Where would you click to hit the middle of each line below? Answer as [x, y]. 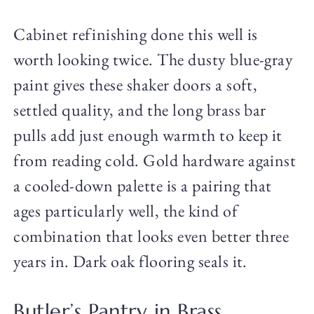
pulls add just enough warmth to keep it [148, 135]
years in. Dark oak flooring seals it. [130, 261]
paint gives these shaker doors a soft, [136, 85]
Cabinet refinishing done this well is [136, 34]
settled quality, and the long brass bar [140, 110]
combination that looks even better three [151, 236]
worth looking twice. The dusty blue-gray [153, 60]
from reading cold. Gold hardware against [155, 161]
